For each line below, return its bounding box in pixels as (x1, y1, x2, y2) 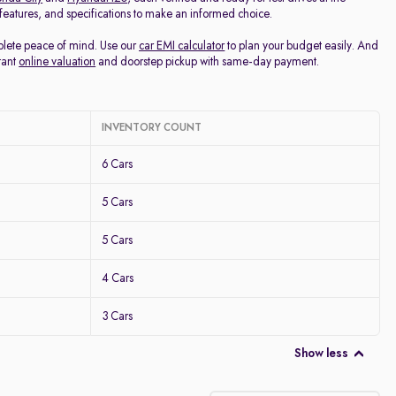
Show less (293, 347, 348, 360)
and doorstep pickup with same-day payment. (95, 56, 320, 68)
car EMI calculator (139, 40, 225, 52)
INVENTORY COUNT (102, 123, 202, 133)
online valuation (19, 56, 96, 68)
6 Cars (102, 158, 133, 171)
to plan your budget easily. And (225, 40, 379, 52)
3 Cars (102, 310, 133, 323)
